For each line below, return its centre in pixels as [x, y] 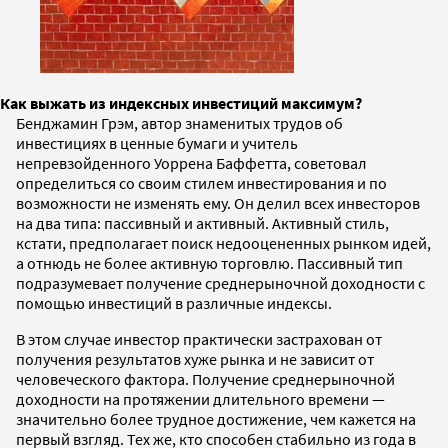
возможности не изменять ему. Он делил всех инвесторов [218, 202]
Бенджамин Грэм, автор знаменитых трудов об [179, 122]
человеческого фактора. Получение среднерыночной [205, 378]
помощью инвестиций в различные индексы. [174, 302]
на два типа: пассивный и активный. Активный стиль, [202, 222]
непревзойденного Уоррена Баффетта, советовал [191, 162]
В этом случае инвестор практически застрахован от [199, 338]
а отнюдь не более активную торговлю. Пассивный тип [209, 262]
